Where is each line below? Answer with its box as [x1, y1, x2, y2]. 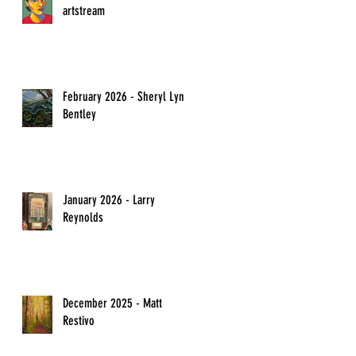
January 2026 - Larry [63, 192, 155, 207]
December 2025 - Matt [63, 296, 162, 311]
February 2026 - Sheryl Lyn [63, 89, 184, 104]
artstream [63, 3, 105, 18]
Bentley [63, 106, 96, 122]
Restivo [63, 313, 95, 328]
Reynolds [63, 210, 103, 225]
